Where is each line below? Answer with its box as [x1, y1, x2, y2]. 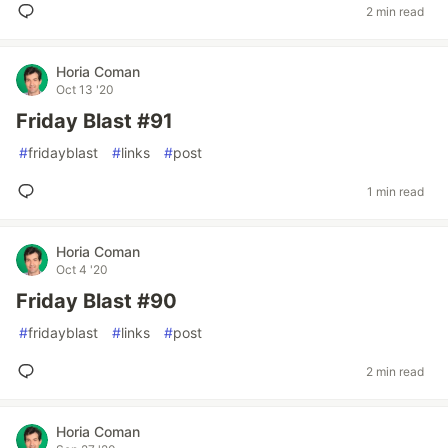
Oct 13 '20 [56, 82, 114, 97]
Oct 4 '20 [56, 262, 108, 277]
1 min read [367, 183, 424, 199]
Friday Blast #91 [16, 109, 173, 133]
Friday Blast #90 [16, 289, 177, 313]
